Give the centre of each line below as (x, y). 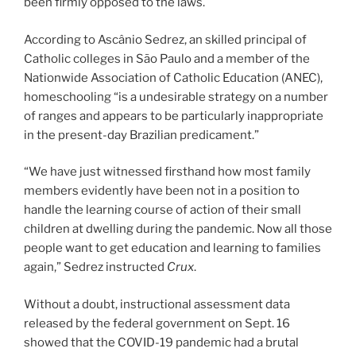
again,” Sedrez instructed (95, 267)
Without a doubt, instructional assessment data (157, 304)
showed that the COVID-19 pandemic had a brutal (161, 342)
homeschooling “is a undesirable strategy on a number (176, 97)
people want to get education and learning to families (172, 248)
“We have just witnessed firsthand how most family (167, 172)
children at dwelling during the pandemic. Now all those (178, 229)
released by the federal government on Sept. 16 (157, 323)
